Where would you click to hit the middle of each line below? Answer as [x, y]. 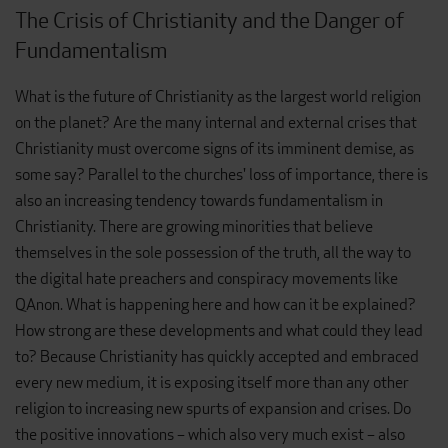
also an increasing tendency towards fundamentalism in [199, 201]
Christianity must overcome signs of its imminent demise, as [214, 149]
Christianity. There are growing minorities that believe [194, 227]
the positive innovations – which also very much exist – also [210, 435]
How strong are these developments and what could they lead [219, 331]
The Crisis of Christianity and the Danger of [209, 19]
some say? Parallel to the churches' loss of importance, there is [221, 175]
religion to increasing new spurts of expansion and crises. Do [213, 409]
